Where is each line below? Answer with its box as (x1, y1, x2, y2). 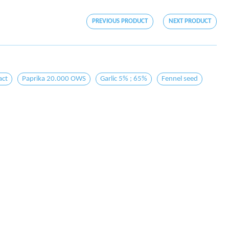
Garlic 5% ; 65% (100, 75, 147, 83)
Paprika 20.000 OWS (22, 75, 86, 83)
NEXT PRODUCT (169, 18, 211, 25)
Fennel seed (162, 75, 198, 83)
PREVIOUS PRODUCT (92, 18, 148, 25)
